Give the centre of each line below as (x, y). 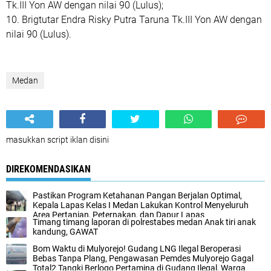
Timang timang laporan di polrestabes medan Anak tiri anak (144, 222)
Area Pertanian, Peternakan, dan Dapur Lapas (119, 215)
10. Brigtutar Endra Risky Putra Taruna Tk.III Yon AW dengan (134, 20)
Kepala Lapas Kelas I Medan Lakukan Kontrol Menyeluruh (141, 205)
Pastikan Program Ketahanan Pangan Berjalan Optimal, (137, 195)
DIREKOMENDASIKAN (48, 169)
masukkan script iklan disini (57, 140)
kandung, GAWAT (65, 232)
